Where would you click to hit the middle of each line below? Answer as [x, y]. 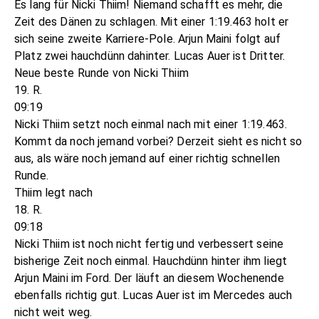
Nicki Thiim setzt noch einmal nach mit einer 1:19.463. [151, 125]
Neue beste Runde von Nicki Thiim [101, 73]
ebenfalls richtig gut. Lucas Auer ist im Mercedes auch [153, 296]
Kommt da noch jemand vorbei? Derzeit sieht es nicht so [158, 142]
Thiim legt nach [54, 193]
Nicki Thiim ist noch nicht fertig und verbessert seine [149, 244]
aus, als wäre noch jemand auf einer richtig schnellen [147, 159]
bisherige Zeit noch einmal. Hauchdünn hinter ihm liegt [151, 261]
